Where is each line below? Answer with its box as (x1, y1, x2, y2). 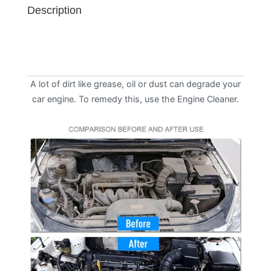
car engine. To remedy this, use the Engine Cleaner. (32, 93, 239, 104)
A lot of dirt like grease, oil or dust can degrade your (30, 78, 241, 89)
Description (27, 4, 82, 16)
